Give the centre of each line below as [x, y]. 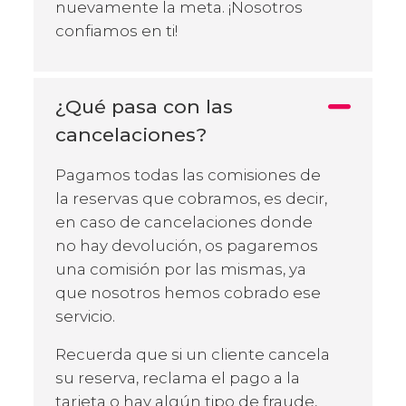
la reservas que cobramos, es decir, [191, 198]
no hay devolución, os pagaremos [187, 245]
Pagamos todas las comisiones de [188, 174]
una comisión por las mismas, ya [181, 269]
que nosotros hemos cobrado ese [188, 292]
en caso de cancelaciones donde [184, 222]
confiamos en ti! [116, 30]
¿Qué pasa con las [144, 106]
